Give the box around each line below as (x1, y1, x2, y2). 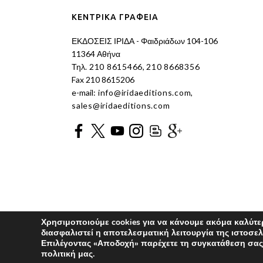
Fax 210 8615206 (72, 75, 134, 85)
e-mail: (72, 87, 96, 98)
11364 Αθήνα (72, 49, 120, 59)
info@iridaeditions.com (96, 87, 191, 98)
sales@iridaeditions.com (72, 100, 170, 111)
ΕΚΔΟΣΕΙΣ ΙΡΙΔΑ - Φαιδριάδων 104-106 (72, 36, 218, 46)
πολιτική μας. (41, 248, 95, 259)
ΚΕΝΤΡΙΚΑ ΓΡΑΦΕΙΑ (72, 12, 159, 22)
